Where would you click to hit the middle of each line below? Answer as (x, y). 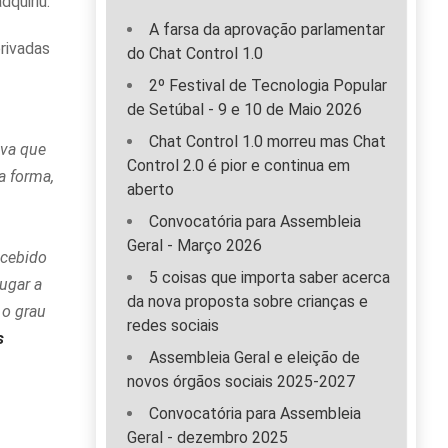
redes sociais (173, 326)
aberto (150, 190)
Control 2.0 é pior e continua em (238, 166)
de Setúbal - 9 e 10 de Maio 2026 (244, 110)
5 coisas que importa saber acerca (269, 278)
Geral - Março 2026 (194, 246)
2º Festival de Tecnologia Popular (268, 86)
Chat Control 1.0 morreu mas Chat (267, 142)
